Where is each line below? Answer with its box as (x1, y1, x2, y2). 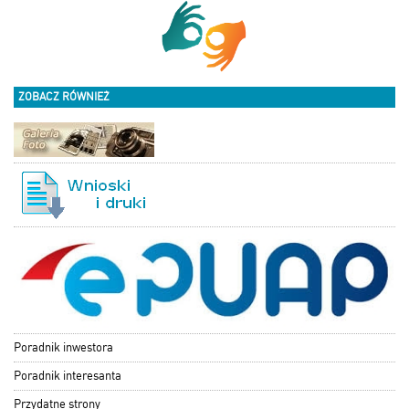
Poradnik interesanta (14, 368, 121, 383)
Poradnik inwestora (14, 340, 113, 354)
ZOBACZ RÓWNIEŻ (18, 89, 110, 103)
